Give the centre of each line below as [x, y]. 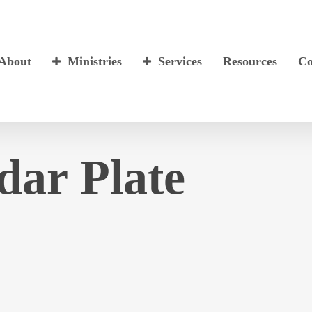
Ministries [95, 61]
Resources [250, 61]
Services [180, 61]
